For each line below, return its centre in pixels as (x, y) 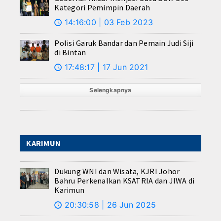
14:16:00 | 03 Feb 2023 (108, 22)
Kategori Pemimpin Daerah (102, 8)
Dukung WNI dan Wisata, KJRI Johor (117, 171)
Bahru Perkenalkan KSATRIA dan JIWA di (125, 181)
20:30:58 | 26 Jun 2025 (109, 205)
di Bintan (70, 53)
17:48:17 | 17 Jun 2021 (105, 67)
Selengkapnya (110, 90)
